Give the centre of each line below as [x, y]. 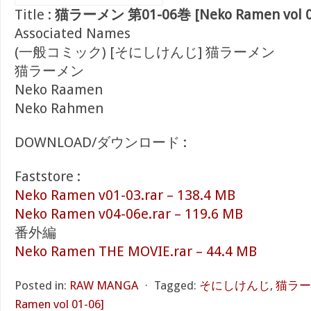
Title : [35, 15]
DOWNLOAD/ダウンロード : [101, 142]
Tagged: [175, 285]
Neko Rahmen [59, 108]
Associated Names [73, 33]
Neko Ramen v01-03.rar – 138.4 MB [125, 195]
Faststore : [48, 176]
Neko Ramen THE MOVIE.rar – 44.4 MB [136, 251]
